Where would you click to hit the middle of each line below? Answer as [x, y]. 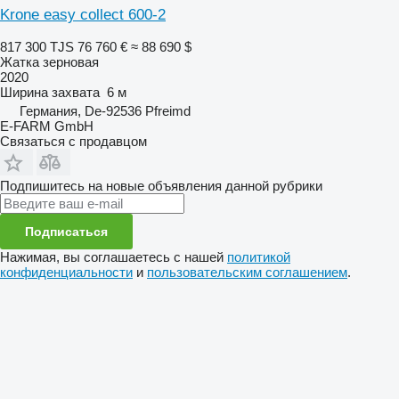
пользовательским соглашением [247, 272]
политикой [259, 256]
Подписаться [66, 231]
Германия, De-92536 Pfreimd [105, 110]
